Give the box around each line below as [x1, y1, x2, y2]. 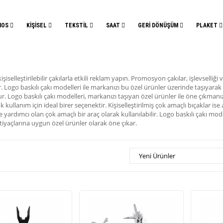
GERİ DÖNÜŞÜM [138, 22, 180, 29]
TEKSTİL [65, 22, 90, 29]
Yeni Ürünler [138, 151, 175, 160]
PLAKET [196, 22, 219, 29]
